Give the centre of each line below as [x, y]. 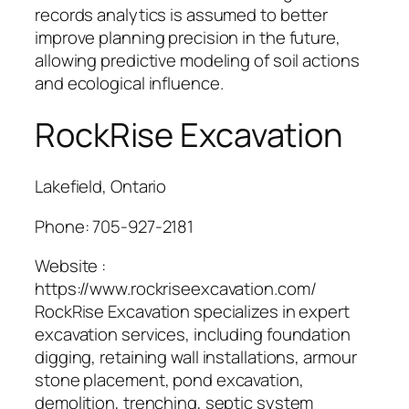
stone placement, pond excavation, [169, 380]
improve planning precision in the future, [188, 37]
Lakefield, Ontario [101, 187]
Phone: [64, 226]
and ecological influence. [129, 83]
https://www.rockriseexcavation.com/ [176, 289]
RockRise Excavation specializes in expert [192, 312]
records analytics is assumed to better [182, 14]
